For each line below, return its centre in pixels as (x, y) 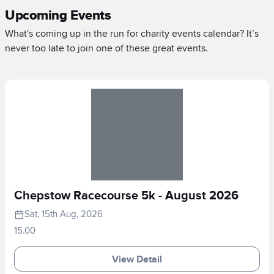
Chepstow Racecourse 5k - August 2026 (126, 196)
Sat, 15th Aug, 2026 (64, 214)
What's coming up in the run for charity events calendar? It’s (132, 34)
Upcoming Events (58, 16)
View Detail (137, 259)
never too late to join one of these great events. (106, 48)
